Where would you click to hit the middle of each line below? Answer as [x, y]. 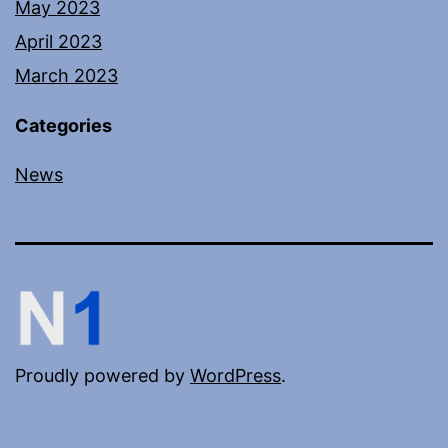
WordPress [235, 376]
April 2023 [58, 41]
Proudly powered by [102, 376]
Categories [63, 125]
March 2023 [66, 75]
